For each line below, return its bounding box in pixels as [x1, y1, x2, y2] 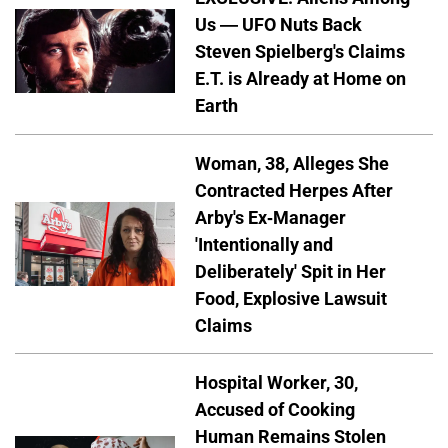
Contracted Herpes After [195, 179, 393, 201]
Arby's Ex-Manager [195, 206, 346, 228]
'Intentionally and [195, 233, 333, 255]
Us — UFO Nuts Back [195, 13, 362, 35]
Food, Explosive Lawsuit [195, 287, 387, 309]
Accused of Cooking [195, 399, 355, 421]
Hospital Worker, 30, [195, 372, 358, 394]
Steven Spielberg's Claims [195, 40, 405, 62]
